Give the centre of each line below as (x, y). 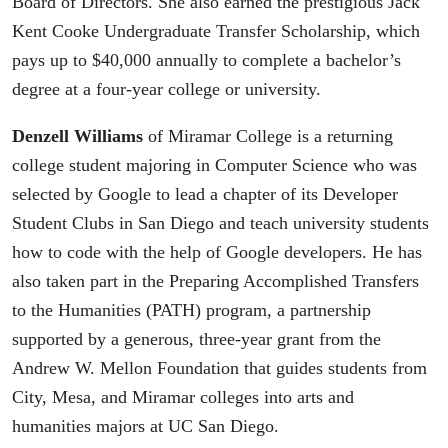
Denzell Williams (77, 135)
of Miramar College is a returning (268, 135)
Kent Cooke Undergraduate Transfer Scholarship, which (216, 31)
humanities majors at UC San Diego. (145, 425)
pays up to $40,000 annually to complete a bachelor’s (206, 60)
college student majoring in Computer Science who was (214, 164)
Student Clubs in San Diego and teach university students (220, 222)
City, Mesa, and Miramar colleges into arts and (183, 396)
